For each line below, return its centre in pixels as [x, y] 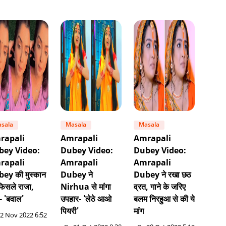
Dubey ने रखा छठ [163, 176]
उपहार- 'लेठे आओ [86, 200]
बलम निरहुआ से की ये [164, 200]
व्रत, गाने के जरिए [160, 188]
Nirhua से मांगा [86, 188]
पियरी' [70, 212]
